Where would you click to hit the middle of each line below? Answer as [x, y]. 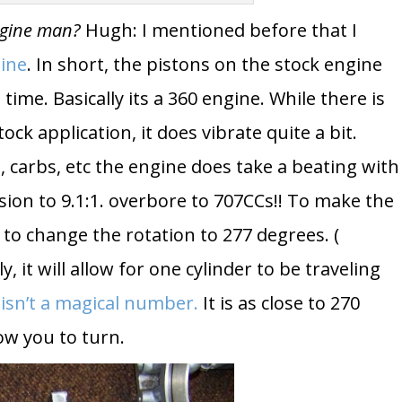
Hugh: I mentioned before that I [219, 30]
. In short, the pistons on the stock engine [205, 64]
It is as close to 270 [280, 302]
